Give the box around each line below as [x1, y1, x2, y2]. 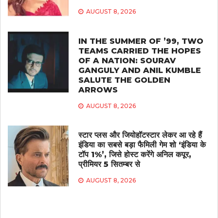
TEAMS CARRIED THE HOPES [78, 46, 201, 56]
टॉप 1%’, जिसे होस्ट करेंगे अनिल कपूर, [78, 150, 191, 160]
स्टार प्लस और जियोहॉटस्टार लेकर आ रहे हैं [78, 130, 202, 140]
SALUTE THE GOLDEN [78, 75, 170, 85]
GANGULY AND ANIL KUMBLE [78, 66, 201, 75]
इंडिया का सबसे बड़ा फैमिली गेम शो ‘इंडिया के [78, 140, 206, 150]
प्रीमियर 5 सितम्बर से [78, 160, 140, 169]
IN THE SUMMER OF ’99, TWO [78, 36, 203, 46]
